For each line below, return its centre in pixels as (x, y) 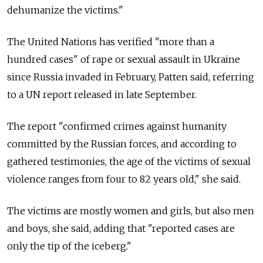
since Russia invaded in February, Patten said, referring (131, 77)
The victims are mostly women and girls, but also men (131, 210)
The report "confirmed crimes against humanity (117, 126)
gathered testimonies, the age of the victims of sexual (129, 161)
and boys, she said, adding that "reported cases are (121, 228)
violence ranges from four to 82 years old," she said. (124, 179)
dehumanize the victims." (65, 10)
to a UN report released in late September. (102, 94)
